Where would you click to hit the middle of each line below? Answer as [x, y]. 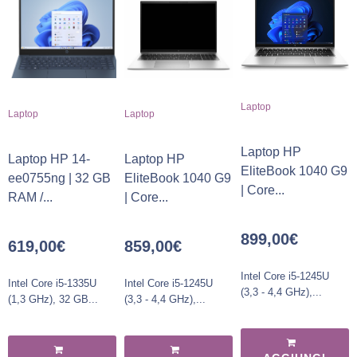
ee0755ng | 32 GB [59, 178]
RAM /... [30, 198]
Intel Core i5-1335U [52, 284]
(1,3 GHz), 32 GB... [53, 300]
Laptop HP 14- [49, 159]
